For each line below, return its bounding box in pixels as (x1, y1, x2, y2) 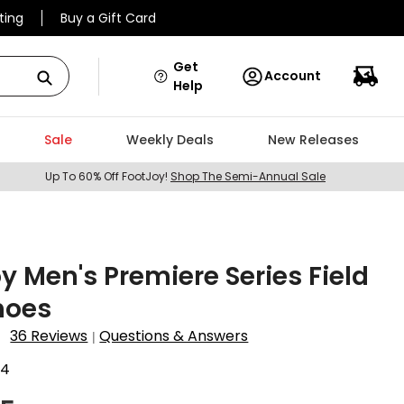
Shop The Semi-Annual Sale (170, 169, 326, 184)
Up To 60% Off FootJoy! (45, 169, 170, 184)
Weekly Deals (125, 131, 214, 149)
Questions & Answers (99, 326, 249, 346)
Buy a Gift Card (60, 9, 156, 27)
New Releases (267, 131, 359, 149)
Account (264, 67, 321, 85)
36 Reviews (10, 326, 88, 346)
